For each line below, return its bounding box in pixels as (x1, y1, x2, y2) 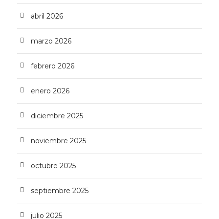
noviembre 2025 (31, 136, 86, 145)
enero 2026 (31, 87, 69, 95)
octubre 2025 (31, 161, 76, 170)
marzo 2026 (31, 37, 71, 45)
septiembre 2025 (31, 186, 88, 195)
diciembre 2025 (31, 111, 83, 120)
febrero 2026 (31, 62, 74, 70)
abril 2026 (31, 12, 63, 21)
